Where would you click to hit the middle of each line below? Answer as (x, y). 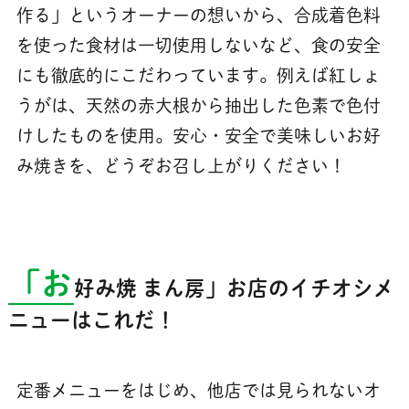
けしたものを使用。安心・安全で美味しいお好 (198, 135)
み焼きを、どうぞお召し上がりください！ (181, 165)
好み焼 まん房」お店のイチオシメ (234, 288)
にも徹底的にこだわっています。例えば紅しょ (198, 75)
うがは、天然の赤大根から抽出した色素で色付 (198, 105)
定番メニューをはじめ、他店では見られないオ (198, 391)
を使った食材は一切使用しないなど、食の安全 (198, 45)
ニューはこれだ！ (92, 320)
